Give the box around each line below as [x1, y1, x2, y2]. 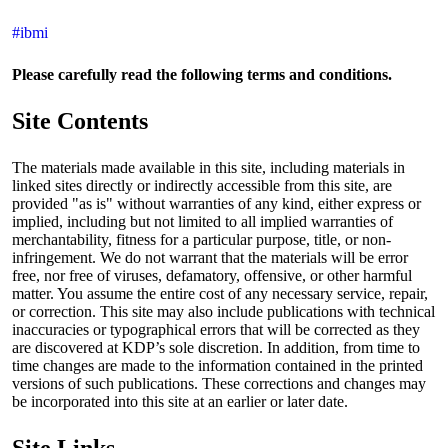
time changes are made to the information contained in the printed [12, 356, 423, 374]
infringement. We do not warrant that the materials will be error [12, 248, 408, 266]
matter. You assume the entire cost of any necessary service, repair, [12, 284, 428, 302]
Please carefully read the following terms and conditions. [12, 65, 392, 83]
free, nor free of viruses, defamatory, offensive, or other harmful [12, 266, 412, 284]
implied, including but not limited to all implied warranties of [12, 212, 393, 230]
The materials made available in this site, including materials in [12, 158, 405, 176]
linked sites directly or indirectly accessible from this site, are [12, 176, 392, 194]
